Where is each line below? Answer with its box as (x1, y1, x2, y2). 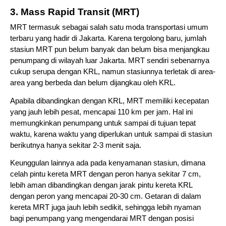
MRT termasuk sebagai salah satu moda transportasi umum (10, 23, 208, 32)
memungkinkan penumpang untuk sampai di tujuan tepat (10, 119, 196, 127)
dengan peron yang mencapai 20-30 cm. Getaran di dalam (10, 192, 201, 201)
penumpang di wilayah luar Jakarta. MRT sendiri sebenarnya (10, 56, 209, 65)
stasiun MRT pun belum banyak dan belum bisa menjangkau (10, 45, 209, 54)
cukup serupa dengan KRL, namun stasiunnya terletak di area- (10, 68, 215, 76)
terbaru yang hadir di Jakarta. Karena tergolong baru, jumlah (10, 34, 206, 43)
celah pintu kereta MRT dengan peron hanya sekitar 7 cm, (10, 170, 201, 179)
